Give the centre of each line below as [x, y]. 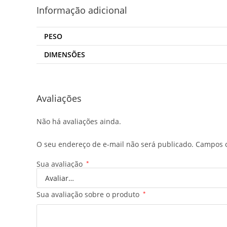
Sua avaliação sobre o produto [89, 195]
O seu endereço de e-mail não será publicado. [115, 144]
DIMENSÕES [65, 54]
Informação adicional [82, 10]
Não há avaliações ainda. [79, 122]
